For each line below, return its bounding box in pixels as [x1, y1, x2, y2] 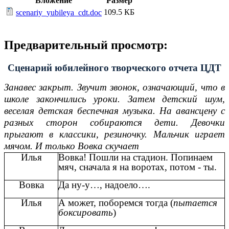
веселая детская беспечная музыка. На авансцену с [4, 105, 225, 116]
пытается [173, 197, 217, 208]
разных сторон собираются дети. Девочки [4, 117, 225, 128]
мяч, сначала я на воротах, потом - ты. [58, 161, 217, 172]
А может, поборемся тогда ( [58, 197, 173, 208]
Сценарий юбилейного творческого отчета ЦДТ [8, 62, 221, 74]
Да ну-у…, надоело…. [58, 179, 150, 190]
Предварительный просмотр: [4, 38, 168, 52]
